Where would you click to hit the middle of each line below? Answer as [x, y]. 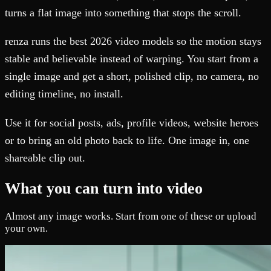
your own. [26, 228]
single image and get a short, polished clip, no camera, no [132, 77]
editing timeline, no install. [64, 94]
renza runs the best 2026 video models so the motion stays [133, 41]
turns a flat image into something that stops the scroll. [123, 13]
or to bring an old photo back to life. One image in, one [127, 140]
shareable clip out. [45, 158]
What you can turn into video [104, 188]
